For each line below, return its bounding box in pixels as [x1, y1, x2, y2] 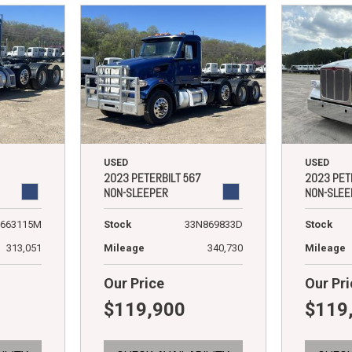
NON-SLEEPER [103, 185, 168, 201]
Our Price [103, 275, 164, 292]
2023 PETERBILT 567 [103, 170, 201, 186]
